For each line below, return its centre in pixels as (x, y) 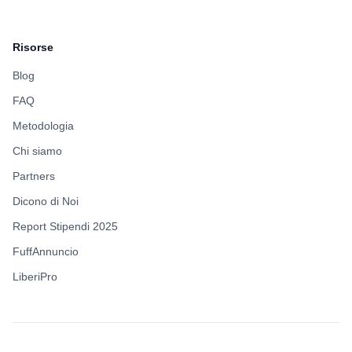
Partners (34, 176)
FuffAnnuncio (46, 251)
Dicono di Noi (46, 201)
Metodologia (43, 126)
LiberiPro (35, 277)
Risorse (33, 47)
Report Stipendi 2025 (65, 226)
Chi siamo (37, 151)
